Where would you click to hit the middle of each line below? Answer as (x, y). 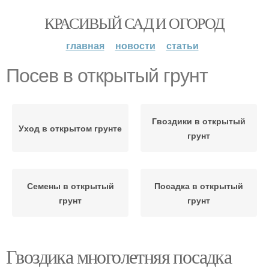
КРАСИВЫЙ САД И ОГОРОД (134, 23)
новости (135, 45)
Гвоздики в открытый (199, 121)
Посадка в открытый (199, 186)
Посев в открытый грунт (107, 76)
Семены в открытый (70, 186)
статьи (182, 45)
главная (85, 45)
